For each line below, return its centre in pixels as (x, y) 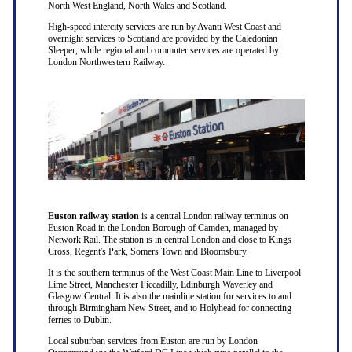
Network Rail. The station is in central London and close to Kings (169, 239)
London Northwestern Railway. (106, 62)
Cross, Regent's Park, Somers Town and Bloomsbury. (148, 251)
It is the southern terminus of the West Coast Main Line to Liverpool (174, 272)
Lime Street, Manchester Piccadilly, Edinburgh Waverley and (160, 284)
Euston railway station (93, 216)
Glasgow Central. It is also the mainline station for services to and (169, 296)
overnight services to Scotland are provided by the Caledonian (162, 38)
